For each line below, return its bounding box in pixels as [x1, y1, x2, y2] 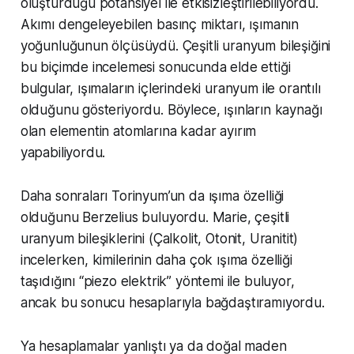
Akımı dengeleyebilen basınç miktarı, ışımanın [20, 16, 299, 32]
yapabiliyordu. [20, 144, 106, 160]
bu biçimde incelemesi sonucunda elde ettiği [20, 58, 291, 75]
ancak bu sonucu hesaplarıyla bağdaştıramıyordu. [20, 294, 325, 311]
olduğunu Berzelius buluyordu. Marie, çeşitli [20, 209, 290, 225]
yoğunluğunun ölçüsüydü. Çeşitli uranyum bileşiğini [20, 37, 331, 54]
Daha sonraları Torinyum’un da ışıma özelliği [20, 187, 284, 204]
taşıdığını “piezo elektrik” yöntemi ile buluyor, [20, 273, 295, 289]
